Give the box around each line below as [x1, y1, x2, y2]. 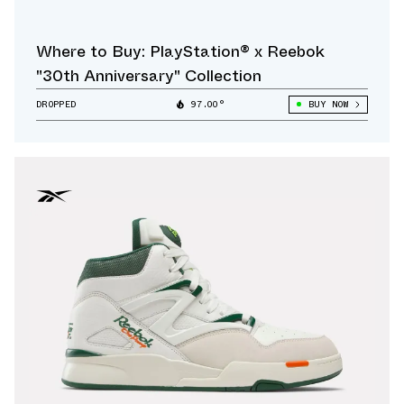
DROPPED [36, 96, 77, 111]
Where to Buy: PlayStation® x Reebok [36, 39, 325, 63]
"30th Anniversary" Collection [36, 63, 262, 87]
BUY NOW [308, 96, 348, 111]
